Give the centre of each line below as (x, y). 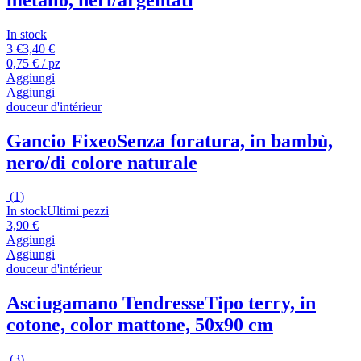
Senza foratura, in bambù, (225, 141)
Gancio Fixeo (62, 141)
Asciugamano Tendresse (106, 303)
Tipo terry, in (260, 303)
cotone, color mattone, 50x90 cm (140, 325)
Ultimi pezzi (78, 211)
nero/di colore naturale (102, 162)
